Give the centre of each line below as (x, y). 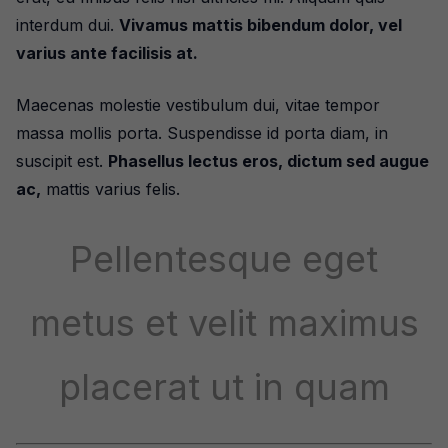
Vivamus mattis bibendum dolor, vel (260, 25)
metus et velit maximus (224, 323)
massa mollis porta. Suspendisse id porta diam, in (202, 133)
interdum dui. (67, 25)
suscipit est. (62, 161)
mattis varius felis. (110, 189)
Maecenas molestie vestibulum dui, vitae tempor (198, 105)
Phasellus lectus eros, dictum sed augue (268, 161)
